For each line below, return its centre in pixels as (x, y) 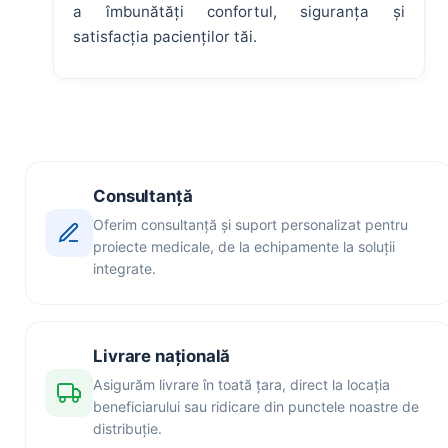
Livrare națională (162, 356)
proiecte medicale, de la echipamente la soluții (244, 247)
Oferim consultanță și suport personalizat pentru (251, 225)
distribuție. (128, 429)
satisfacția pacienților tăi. (165, 36)
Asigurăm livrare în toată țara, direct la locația (242, 385)
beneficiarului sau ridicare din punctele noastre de (256, 407)
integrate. (125, 269)
